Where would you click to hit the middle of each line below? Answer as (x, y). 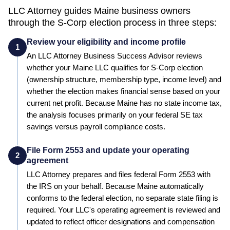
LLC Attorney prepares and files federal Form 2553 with (119, 174)
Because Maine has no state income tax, (154, 103)
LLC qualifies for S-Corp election (148, 68)
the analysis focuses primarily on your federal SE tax (115, 115)
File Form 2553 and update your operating (108, 150)
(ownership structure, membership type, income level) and (124, 79)
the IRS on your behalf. (65, 186)
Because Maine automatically (154, 186)
